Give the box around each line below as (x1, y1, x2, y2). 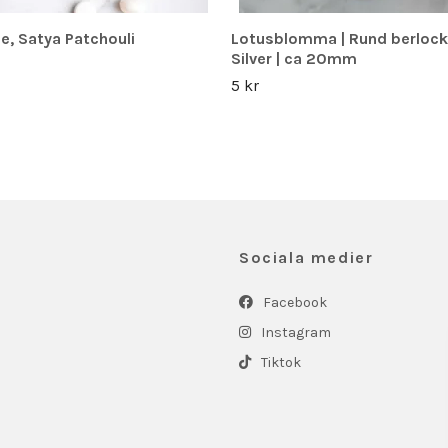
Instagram (258, 323, 331, 341)
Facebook (260, 293, 327, 311)
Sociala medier (239, 247, 374, 267)
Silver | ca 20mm (231, 48, 357, 68)
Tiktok (258, 353, 301, 371)
